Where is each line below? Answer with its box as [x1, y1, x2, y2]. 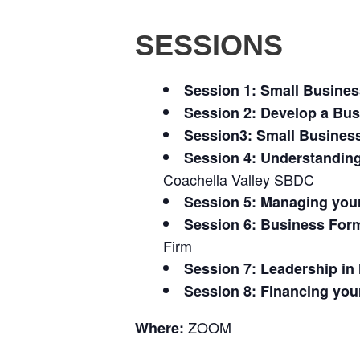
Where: [135, 317, 188, 338]
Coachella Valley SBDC [163, 168, 314, 190]
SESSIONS [135, 28, 283, 62]
